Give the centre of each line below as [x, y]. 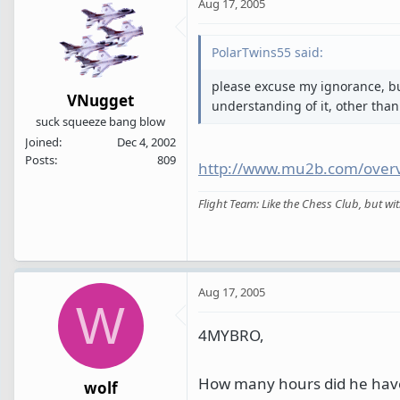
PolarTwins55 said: [267, 53]
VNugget [100, 100]
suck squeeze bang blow [100, 121]
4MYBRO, [231, 335]
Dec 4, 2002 [146, 142]
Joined [42, 142]
